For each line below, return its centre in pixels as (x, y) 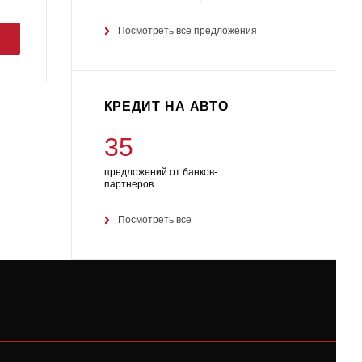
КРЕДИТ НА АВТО (166, 106)
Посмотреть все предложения (187, 31)
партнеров (128, 184)
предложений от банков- (160, 172)
